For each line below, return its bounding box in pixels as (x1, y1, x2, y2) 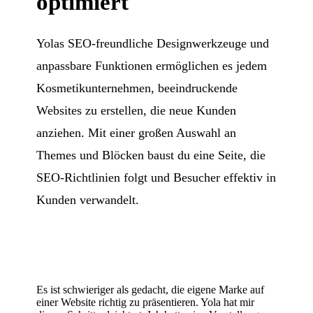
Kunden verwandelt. (36, 192, 140, 207)
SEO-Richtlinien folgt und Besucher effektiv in (36, 170, 277, 184)
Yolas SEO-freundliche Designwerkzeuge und (36, 36, 270, 50)
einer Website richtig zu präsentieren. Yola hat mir (36, 296, 255, 308)
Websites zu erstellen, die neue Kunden (36, 103, 237, 117)
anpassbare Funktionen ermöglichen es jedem (36, 58, 268, 73)
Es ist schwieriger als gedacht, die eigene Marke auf (36, 283, 265, 296)
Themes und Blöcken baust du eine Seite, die (36, 147, 266, 162)
